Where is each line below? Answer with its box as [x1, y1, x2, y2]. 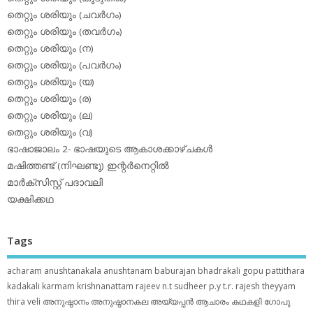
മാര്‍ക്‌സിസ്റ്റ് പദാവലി [7, 175, 103, 189]
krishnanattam [77, 280, 133, 293]
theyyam [262, 280, 296, 293]
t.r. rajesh [223, 280, 260, 293]
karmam [42, 280, 75, 293]
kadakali [7, 280, 40, 293]
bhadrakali [198, 265, 240, 277]
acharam [7, 265, 42, 277]
